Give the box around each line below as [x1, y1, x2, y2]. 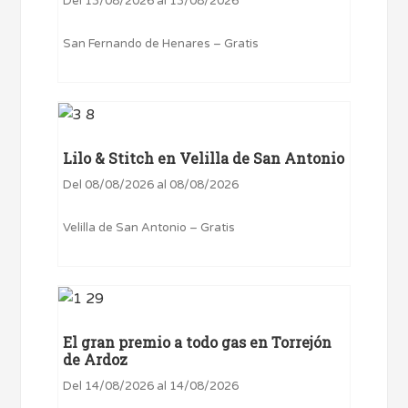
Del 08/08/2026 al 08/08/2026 [63, 178, 240, 193]
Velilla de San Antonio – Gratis [63, 220, 236, 236]
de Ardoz [63, 350, 128, 370]
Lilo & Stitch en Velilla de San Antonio [63, 148, 345, 168]
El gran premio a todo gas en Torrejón [63, 332, 332, 352]
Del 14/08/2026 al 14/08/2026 [63, 379, 240, 394]
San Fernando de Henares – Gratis [63, 36, 260, 52]
